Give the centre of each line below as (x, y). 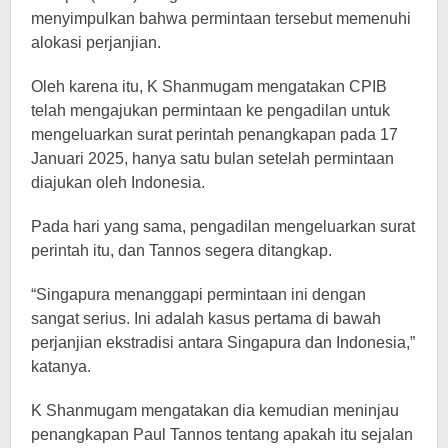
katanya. (61, 366)
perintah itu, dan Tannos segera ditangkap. (181, 250)
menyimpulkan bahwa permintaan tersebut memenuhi (221, 18)
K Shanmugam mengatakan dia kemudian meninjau (215, 410)
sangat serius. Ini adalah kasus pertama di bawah (206, 318)
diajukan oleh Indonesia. (118, 182)
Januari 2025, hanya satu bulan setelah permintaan (212, 158)
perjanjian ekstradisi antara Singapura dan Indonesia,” (223, 342)
